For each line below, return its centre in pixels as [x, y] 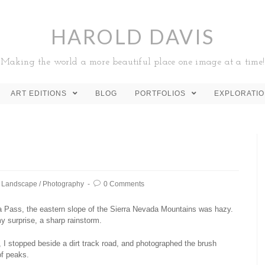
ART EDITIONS [40, 93]
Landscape [19, 184]
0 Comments [124, 184]
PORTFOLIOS [161, 93]
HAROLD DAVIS [132, 36]
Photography [63, 184]
